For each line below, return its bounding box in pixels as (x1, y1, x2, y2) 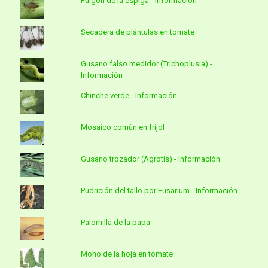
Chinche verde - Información (80, 91, 177, 100)
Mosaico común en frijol (80, 123, 165, 132)
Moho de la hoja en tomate (80, 249, 173, 259)
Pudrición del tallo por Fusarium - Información (80, 186, 237, 196)
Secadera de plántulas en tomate (80, 28, 194, 37)
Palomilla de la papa (80, 218, 150, 227)
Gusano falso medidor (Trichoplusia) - (80, 59, 212, 69)
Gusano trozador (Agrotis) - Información (80, 154, 220, 164)
